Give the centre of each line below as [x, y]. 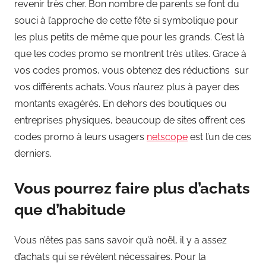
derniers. [34, 154]
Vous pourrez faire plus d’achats [132, 189]
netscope [167, 137]
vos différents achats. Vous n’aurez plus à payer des [127, 87]
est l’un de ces [219, 137]
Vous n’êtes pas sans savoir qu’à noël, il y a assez [121, 240]
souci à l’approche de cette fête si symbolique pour [126, 21]
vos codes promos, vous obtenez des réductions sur [132, 71]
